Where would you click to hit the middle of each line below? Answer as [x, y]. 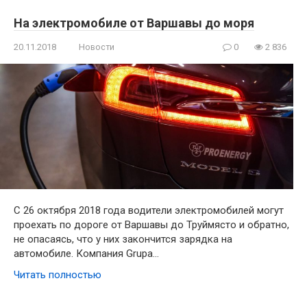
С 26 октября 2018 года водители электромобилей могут [149, 211]
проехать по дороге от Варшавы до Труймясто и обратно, [151, 225]
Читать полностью [58, 275]
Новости [97, 47]
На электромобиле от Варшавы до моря [134, 23]
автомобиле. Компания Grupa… [86, 254]
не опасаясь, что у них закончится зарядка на [123, 240]
